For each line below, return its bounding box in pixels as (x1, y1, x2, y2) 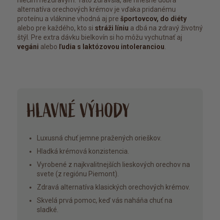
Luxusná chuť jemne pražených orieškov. (37, 134, 162, 142)
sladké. (37, 206, 58, 214)
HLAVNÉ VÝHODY (27, 99, 130, 123)
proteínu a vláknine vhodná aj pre (17, 15, 120, 23)
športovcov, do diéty (120, 15, 187, 23)
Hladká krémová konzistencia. (37, 147, 129, 156)
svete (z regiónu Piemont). (37, 170, 119, 178)
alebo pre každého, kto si (17, 24, 95, 32)
